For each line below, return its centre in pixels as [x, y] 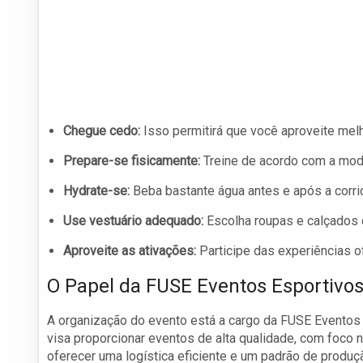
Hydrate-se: [96, 191]
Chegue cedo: [102, 131]
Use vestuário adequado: [133, 221]
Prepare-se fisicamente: [132, 161]
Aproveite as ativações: [130, 251]
